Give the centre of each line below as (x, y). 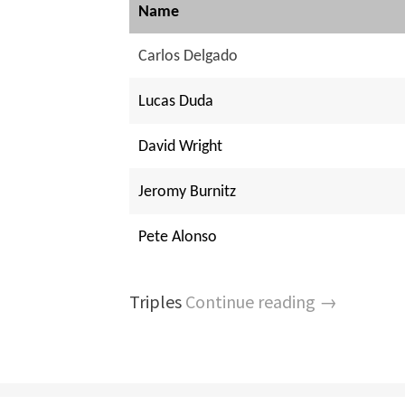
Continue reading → (262, 302)
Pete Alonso (178, 238)
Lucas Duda (176, 102)
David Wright (181, 147)
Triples (158, 302)
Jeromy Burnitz (188, 193)
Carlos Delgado (188, 57)
